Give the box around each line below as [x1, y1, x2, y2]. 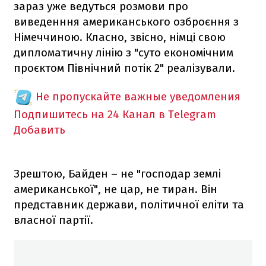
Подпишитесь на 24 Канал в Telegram [14, 107, 216, 121]
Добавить [14, 122, 65, 137]
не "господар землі [121, 166, 221, 180]
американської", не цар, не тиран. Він [14, 182, 217, 196]
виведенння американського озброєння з [14, 14, 239, 28]
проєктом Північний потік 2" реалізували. [14, 61, 235, 75]
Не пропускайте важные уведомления [36, 89, 240, 103]
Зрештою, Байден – [14, 166, 121, 180]
